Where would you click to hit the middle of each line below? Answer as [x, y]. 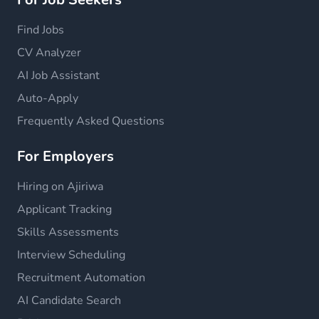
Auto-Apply [48, 98]
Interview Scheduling [71, 255]
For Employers [66, 156]
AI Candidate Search [69, 300]
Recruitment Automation [81, 278]
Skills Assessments [68, 232]
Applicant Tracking [64, 209]
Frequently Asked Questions [91, 121]
